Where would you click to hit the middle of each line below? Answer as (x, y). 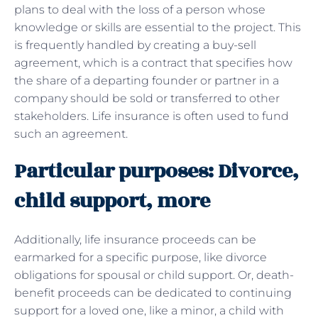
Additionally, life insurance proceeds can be (135, 239)
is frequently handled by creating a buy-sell (135, 45)
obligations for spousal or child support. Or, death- (154, 275)
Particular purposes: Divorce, (157, 171)
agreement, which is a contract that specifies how (153, 62)
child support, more (112, 201)
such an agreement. (71, 133)
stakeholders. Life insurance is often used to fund (152, 116)
